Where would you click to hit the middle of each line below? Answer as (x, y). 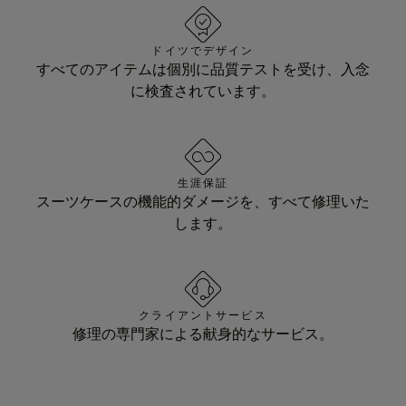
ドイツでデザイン (203, 51)
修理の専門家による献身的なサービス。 (203, 334)
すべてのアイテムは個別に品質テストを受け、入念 (203, 70)
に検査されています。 (203, 92)
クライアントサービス (203, 316)
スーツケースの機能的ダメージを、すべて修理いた (203, 202)
